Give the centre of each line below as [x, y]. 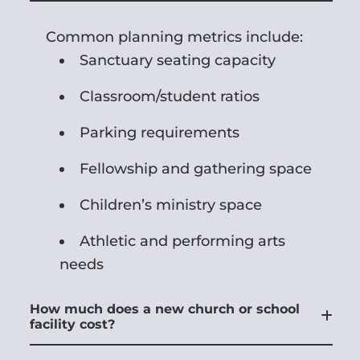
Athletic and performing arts [183, 241]
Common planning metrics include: [175, 37]
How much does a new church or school [165, 309]
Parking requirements [160, 132]
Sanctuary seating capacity [178, 60]
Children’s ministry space [171, 205]
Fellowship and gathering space [196, 168]
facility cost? [73, 324]
